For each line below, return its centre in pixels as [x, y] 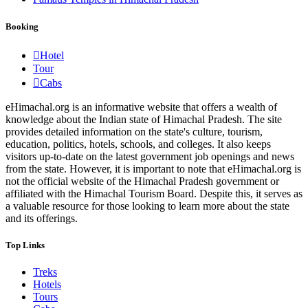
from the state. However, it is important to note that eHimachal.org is [153, 168]
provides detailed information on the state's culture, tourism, [134, 131]
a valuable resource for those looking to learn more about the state [147, 206]
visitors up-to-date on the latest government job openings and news [150, 156]
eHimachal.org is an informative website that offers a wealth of [141, 107]
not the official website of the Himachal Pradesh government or [142, 181]
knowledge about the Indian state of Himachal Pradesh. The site [144, 119]
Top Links [25, 245]
